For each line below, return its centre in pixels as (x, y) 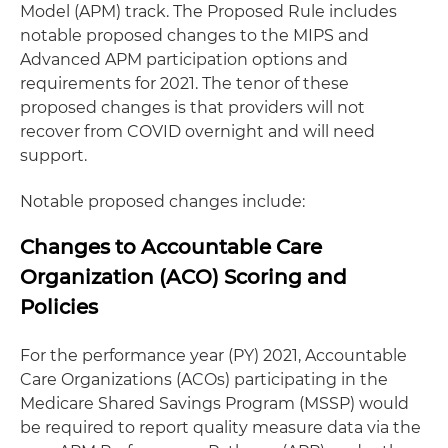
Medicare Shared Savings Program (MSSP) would (214, 403)
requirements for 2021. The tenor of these (184, 83)
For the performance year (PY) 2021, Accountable (213, 355)
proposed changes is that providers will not (192, 107)
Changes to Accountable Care (171, 247)
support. (53, 155)
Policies (59, 307)
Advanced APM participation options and (184, 59)
